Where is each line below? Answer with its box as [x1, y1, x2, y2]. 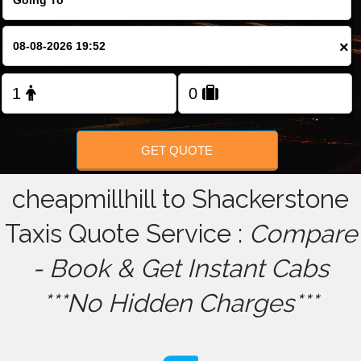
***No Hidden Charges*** [43, 288, 318, 318]
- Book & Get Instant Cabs [32, 254, 329, 284]
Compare [248, 219, 357, 249]
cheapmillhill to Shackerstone [12, 185, 349, 214]
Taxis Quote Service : [4, 219, 249, 249]
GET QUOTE [141, 143, 214, 157]
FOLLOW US [151, 18, 210, 31]
